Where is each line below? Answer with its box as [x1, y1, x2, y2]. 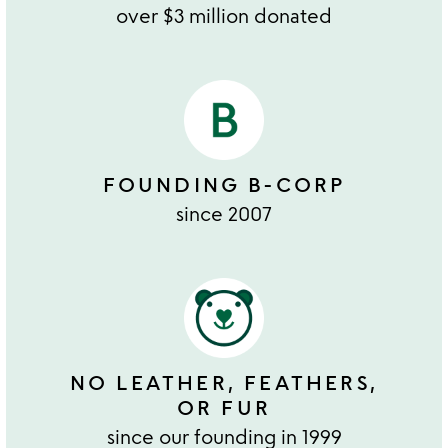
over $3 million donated [116, 2, 332, 28]
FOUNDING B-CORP [102, 171, 346, 197]
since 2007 [176, 200, 272, 226]
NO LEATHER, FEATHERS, [69, 369, 379, 395]
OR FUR [176, 394, 272, 420]
